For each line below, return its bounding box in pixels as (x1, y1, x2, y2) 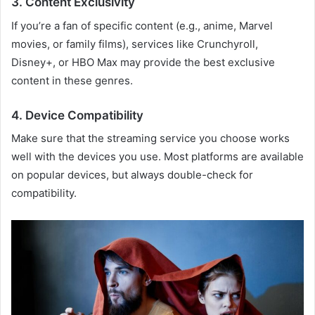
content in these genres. (11, 73, 133, 87)
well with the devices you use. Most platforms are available (11, 150, 304, 164)
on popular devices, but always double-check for (11, 168, 253, 182)
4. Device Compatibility (11, 108, 143, 122)
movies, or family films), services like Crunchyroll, (11, 37, 258, 51)
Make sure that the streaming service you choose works (11, 131, 290, 146)
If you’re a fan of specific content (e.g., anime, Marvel (11, 18, 273, 32)
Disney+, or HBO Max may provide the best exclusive (11, 55, 275, 69)
